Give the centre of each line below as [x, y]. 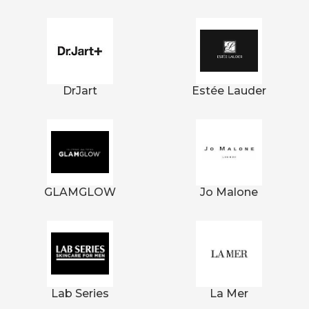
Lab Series [80, 293]
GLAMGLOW [80, 192]
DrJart [80, 90]
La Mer [229, 293]
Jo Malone [229, 192]
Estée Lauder [229, 90]
